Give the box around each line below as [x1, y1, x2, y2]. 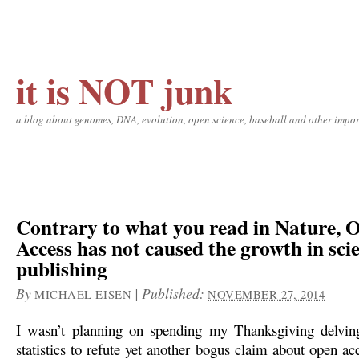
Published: [142, 284, 208, 303]
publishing [16, 253, 107, 284]
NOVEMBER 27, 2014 [208, 286, 325, 302]
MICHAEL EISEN [34, 286, 132, 302]
